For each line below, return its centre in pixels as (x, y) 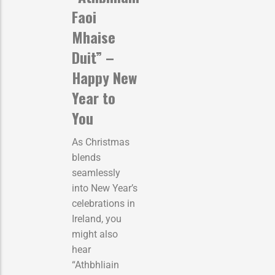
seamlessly (96, 172)
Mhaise (94, 37)
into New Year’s (105, 188)
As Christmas (101, 142)
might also (95, 234)
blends (86, 157)
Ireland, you (97, 219)
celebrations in (103, 203)
